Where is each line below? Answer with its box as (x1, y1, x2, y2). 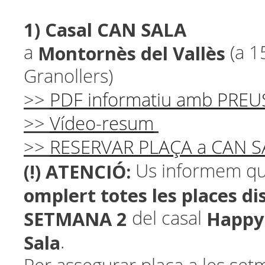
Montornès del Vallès (38, 41, 225, 66)
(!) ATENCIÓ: (24, 159, 131, 184)
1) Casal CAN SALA (24, 17, 186, 42)
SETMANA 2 (24, 206, 132, 231)
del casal (132, 208, 206, 230)
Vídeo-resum (50, 113, 154, 135)
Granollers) (24, 66, 113, 88)
